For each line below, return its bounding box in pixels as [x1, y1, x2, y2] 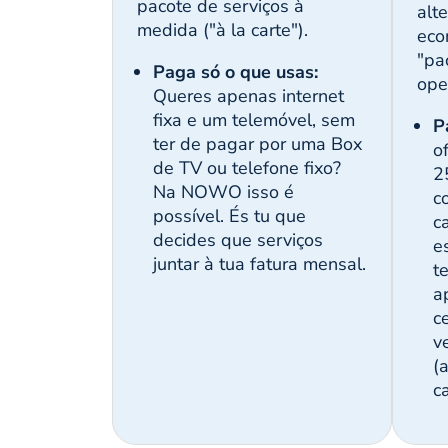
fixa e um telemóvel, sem [153, 108, 355, 133]
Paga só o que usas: [153, 60, 318, 85]
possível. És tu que [153, 204, 306, 229]
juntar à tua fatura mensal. [153, 252, 366, 277]
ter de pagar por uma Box [153, 132, 362, 157]
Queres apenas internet [153, 84, 344, 109]
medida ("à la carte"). [137, 18, 308, 43]
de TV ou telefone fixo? [153, 156, 341, 181]
